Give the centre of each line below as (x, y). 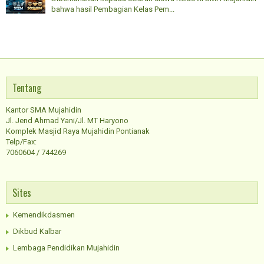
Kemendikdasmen (44, 214)
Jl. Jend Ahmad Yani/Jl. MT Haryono (67, 120)
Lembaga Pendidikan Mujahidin (66, 247)
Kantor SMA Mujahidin (44, 110)
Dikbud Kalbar (37, 231)
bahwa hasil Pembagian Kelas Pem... (113, 9)
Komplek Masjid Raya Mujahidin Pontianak (78, 131)
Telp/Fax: (21, 141)
